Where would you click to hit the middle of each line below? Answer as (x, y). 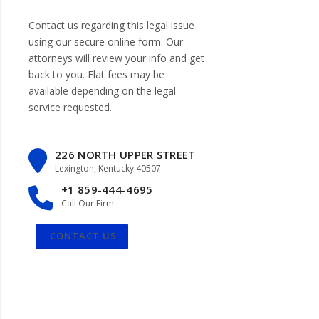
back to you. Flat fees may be (96, 75)
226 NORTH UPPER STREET (125, 154)
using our (51, 42)
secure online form (117, 42)
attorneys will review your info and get (116, 58)
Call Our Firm (88, 204)
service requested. (70, 108)
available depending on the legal (102, 91)
